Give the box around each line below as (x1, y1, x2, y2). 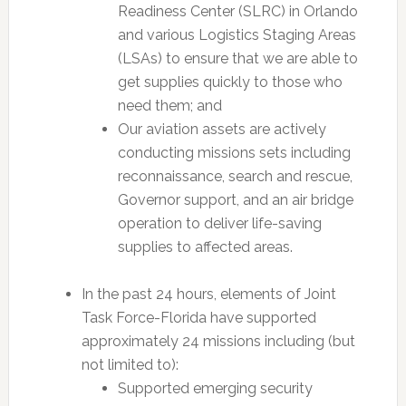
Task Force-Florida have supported (81, 309, 316, 326)
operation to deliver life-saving (117, 215, 322, 232)
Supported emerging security (117, 380, 313, 397)
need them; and (117, 97, 222, 114)
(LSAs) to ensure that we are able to (117, 50, 358, 67)
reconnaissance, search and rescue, (117, 168, 353, 185)
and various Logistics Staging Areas (117, 26, 356, 43)
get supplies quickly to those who (117, 73, 343, 91)
